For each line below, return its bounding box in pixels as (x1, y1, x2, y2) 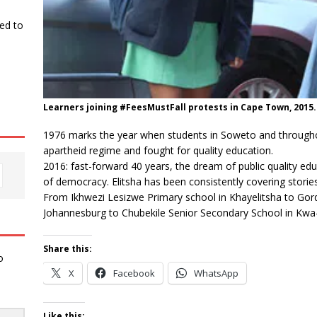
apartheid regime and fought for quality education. (42, 143, 273, 157)
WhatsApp (193, 266, 238, 279)
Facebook (113, 266, 155, 279)
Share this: (42, 242, 92, 255)
